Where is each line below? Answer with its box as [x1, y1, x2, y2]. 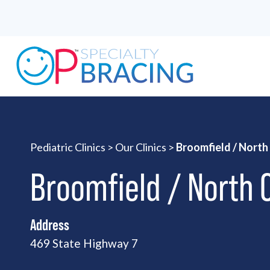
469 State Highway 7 [30, 236, 138, 250]
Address [30, 216, 69, 233]
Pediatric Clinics [30, 140, 105, 154]
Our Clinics [115, 140, 166, 154]
